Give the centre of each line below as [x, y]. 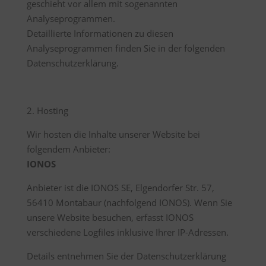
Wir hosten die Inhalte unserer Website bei [113, 134]
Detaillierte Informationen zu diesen [100, 33]
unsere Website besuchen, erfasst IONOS [110, 217]
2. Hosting [47, 110]
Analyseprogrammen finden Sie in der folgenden [126, 48]
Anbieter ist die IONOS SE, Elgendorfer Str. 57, [120, 188]
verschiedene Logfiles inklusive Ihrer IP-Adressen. [127, 232]
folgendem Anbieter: [68, 149]
